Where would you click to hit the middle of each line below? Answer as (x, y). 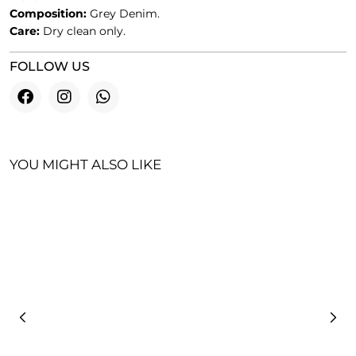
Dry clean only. (83, 31)
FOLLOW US (50, 66)
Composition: (48, 13)
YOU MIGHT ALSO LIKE (85, 164)
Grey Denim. (123, 13)
